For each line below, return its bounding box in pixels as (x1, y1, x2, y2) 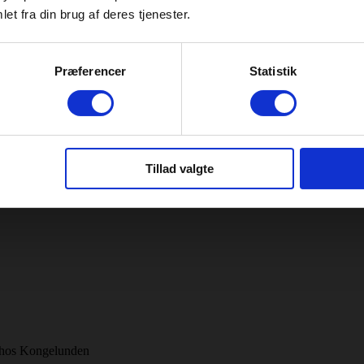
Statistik (249, 63, 297, 78)
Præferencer (54, 63, 127, 78)
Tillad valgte (145, 161, 214, 175)
